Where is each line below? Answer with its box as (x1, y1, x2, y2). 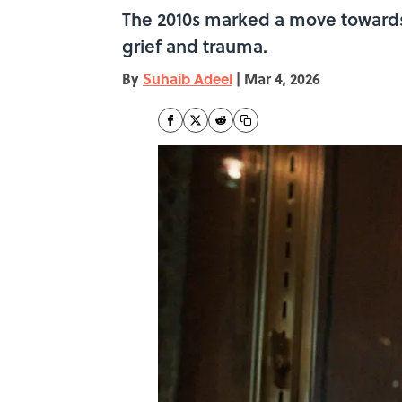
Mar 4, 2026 (244, 68, 320, 89)
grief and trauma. (122, 33, 267, 58)
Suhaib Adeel (143, 68, 232, 89)
